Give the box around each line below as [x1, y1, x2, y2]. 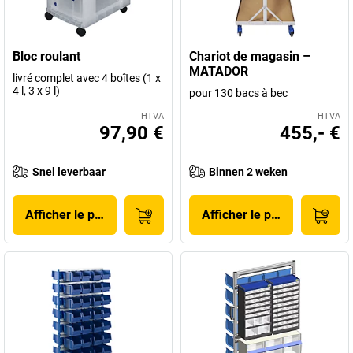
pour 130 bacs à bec [189, 87, 288, 99]
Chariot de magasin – [189, 49, 310, 64]
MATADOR [189, 64, 248, 79]
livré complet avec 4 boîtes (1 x [13, 72, 161, 84]
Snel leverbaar [32, 165, 106, 178]
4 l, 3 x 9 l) [13, 84, 60, 97]
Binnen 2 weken [209, 165, 288, 178]
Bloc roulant [13, 49, 80, 64]
